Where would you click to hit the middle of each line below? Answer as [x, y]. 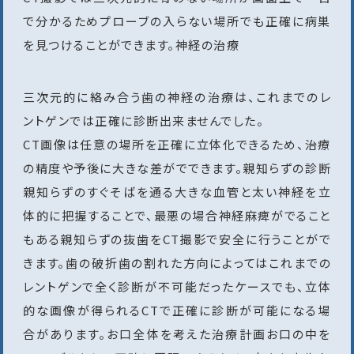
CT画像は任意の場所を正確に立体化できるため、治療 [177, 145]
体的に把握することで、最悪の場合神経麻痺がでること [177, 216]
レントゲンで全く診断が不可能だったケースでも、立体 [177, 287]
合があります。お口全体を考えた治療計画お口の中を [177, 334]
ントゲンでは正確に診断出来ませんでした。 [143, 121]
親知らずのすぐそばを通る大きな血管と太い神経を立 [177, 192]
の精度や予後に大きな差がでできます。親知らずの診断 [177, 168]
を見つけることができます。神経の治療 [131, 45]
